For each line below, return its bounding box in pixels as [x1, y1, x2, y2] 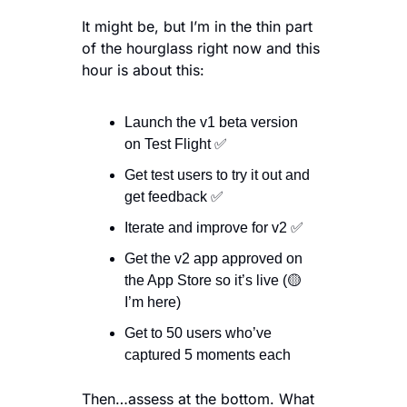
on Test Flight [124, 135, 214, 152]
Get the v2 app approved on [124, 250, 303, 266]
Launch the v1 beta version [124, 114, 298, 130]
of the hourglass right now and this [82, 38, 320, 57]
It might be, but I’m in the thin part [82, 16, 313, 35]
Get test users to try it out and [124, 166, 310, 183]
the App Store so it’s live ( [124, 272, 287, 288]
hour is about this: [82, 60, 204, 79]
